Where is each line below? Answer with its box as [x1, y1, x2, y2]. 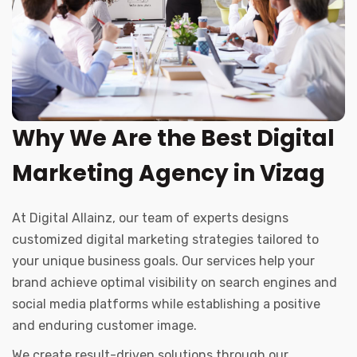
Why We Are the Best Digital [12, 123, 335, 155]
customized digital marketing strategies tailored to [12, 232, 319, 248]
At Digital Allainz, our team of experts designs [12, 210, 288, 226]
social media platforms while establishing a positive [12, 296, 320, 312]
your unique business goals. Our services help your [12, 253, 315, 269]
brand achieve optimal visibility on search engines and [12, 275, 337, 291]
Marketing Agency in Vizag [12, 158, 325, 190]
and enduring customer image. [12, 318, 197, 334]
